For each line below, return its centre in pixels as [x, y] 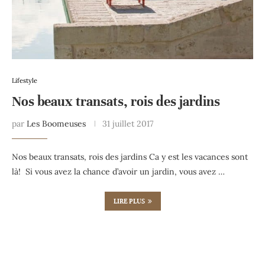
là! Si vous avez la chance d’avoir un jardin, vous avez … [118, 171]
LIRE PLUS [129, 201]
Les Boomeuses [56, 123]
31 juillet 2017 [128, 123]
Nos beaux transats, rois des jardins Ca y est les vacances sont [130, 156]
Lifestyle [25, 80]
